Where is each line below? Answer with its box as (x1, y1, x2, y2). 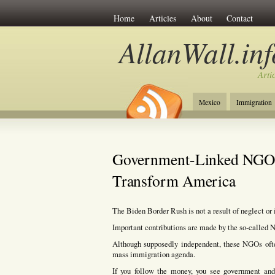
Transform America (112, 169, 236, 191)
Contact (227, 12, 254, 24)
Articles (149, 12, 176, 24)
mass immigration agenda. (112, 249, 195, 260)
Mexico (198, 98, 220, 107)
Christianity (198, 115, 233, 125)
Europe (248, 115, 269, 125)
